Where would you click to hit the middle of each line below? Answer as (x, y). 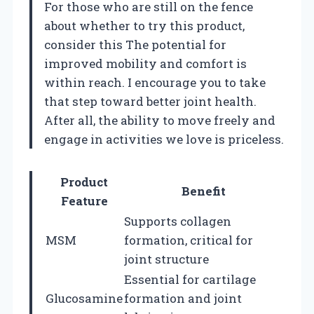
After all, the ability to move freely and (160, 120)
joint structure (166, 259)
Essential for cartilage (190, 279)
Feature (84, 200)
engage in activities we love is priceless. (164, 139)
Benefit (204, 191)
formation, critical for (189, 240)
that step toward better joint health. (150, 101)
